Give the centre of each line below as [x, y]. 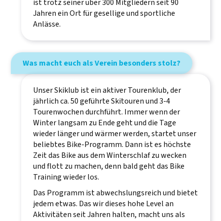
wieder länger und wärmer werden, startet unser [114, 134]
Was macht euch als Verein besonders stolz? [102, 63]
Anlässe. [47, 24]
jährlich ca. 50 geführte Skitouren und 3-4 [101, 101]
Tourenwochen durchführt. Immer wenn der [106, 112]
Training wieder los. [66, 177]
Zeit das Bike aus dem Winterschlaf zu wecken [110, 155]
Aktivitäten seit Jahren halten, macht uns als [109, 215]
